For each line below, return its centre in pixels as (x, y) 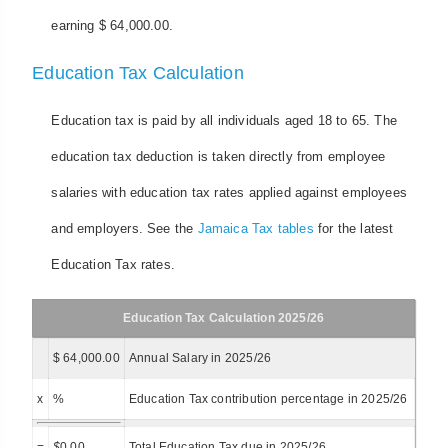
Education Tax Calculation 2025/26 (224, 318)
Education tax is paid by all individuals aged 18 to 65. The (224, 120)
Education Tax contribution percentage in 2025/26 (268, 399)
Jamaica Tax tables (255, 228)
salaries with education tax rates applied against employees (229, 192)
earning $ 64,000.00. (112, 26)
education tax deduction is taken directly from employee (218, 156)
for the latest (353, 228)
